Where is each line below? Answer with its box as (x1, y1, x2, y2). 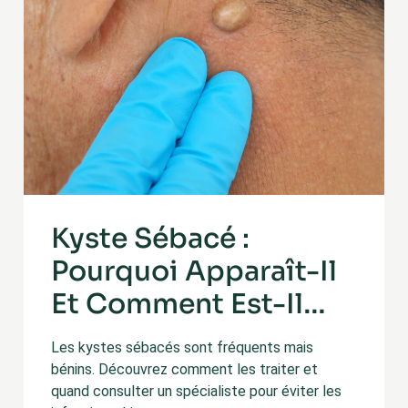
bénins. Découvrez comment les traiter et (51, 361, 318, 378)
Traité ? (51, 320, 152, 354)
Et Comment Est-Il (51, 287, 303, 321)
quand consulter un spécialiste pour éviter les (51, 382, 342, 400)
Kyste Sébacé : (51, 221, 250, 256)
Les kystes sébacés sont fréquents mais (51, 339, 313, 356)
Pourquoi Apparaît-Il (51, 254, 337, 289)
